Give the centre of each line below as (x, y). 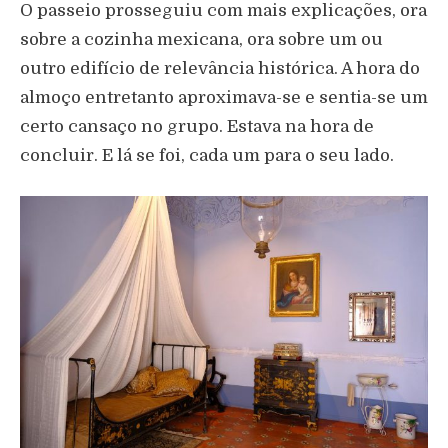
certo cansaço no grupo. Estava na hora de (197, 126)
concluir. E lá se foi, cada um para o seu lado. (207, 155)
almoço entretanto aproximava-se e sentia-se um (224, 97)
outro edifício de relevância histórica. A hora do (220, 68)
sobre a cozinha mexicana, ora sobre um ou (201, 39)
